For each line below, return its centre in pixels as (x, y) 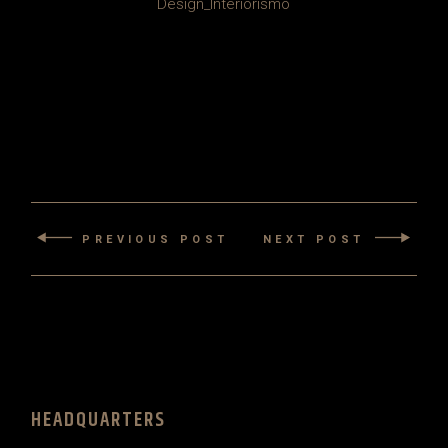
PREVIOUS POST (155, 239)
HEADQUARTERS (99, 420)
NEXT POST (314, 239)
